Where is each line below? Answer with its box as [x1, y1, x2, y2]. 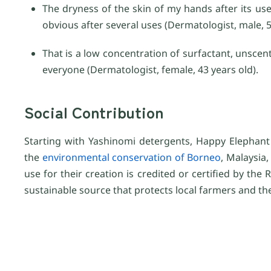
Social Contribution [24, 100, 164, 123]
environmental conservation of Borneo [42, 151, 221, 165]
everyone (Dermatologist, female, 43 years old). [42, 63, 258, 77]
